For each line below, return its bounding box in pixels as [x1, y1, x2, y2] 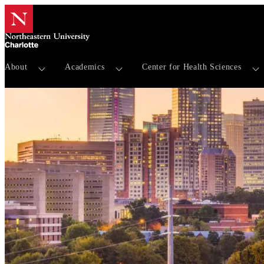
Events [44, 111, 127, 145]
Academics [65, 62, 105, 71]
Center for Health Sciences [142, 62, 242, 71]
